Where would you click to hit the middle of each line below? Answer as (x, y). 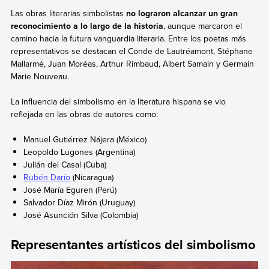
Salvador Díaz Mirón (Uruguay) (80, 203)
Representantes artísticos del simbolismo (133, 244)
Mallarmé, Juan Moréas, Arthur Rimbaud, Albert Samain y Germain (132, 63)
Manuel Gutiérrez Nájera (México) (85, 140)
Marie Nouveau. (40, 76)
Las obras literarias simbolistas (68, 13)
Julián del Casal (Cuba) (65, 165)
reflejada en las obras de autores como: (84, 114)
